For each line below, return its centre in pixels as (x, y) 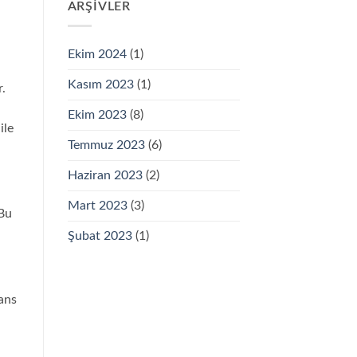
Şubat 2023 (100, 236)
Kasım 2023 (100, 85)
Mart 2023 (97, 206)
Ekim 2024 (97, 55)
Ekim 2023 (97, 115)
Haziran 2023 (105, 176)
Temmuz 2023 (106, 145)
